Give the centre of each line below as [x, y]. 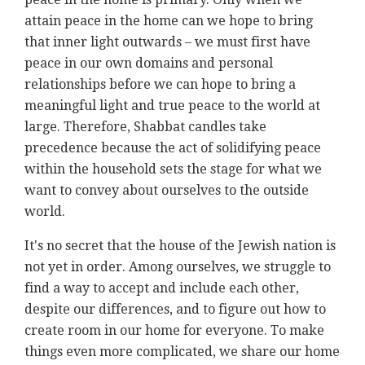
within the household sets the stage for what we [173, 169]
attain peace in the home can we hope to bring [169, 21]
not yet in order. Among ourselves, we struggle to [178, 267]
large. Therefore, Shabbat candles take [145, 127]
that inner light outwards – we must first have [167, 42]
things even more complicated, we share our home [182, 352]
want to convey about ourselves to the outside [167, 191]
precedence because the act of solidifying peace [173, 148]
